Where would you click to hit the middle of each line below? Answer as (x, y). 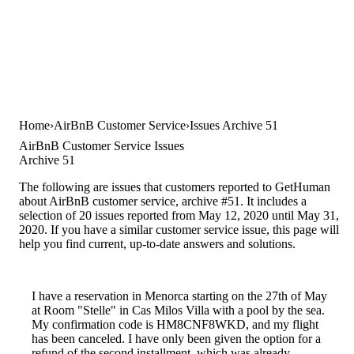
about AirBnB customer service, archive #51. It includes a (163, 201)
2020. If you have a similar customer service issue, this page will (179, 230)
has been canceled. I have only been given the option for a (176, 339)
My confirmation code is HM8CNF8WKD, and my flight (175, 325)
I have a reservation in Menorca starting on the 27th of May (179, 296)
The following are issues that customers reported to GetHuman (175, 187)
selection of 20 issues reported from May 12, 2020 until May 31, (179, 216)
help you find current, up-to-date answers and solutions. (157, 244)
